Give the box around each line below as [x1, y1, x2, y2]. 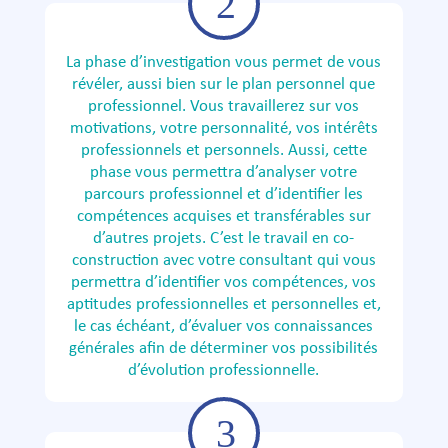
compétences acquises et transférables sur [76, 208, 371, 225]
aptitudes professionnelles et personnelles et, [66, 296, 381, 313]
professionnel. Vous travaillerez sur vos [88, 98, 360, 115]
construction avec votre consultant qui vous [71, 252, 376, 269]
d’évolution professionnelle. [128, 362, 320, 379]
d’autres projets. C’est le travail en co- [93, 230, 355, 247]
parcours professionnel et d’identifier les [84, 186, 364, 203]
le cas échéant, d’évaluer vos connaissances [74, 318, 374, 335]
